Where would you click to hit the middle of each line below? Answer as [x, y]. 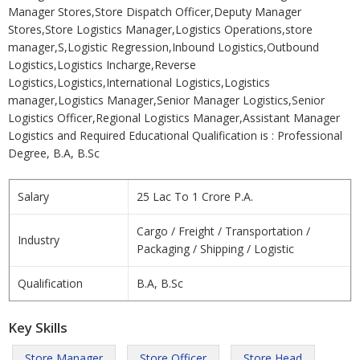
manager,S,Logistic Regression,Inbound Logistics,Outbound [164, 47]
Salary [33, 196]
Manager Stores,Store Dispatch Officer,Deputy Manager [155, 12]
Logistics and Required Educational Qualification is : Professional [175, 135]
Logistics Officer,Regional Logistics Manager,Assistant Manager [174, 118]
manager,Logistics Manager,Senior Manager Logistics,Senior [166, 100]
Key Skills [38, 327]
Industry [39, 240]
